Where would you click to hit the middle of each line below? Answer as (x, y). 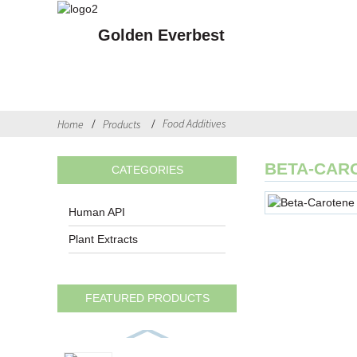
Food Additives (194, 124)
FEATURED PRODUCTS (147, 298)
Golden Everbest (161, 35)
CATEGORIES (147, 170)
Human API (97, 212)
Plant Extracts (104, 239)
